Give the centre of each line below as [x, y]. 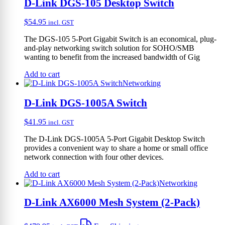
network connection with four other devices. [94, 157]
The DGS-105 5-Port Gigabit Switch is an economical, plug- [120, 39]
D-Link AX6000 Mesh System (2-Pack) [112, 202]
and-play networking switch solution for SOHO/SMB [109, 48]
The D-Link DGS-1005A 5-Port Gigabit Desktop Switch [115, 139]
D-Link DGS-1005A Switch [86, 102]
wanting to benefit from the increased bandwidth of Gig [112, 57]
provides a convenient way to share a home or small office [116, 148]
